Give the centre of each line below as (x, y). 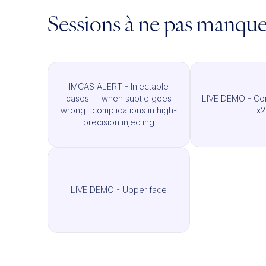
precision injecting (119, 122)
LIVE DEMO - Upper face (119, 190)
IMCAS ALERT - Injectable (119, 86)
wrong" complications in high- (119, 110)
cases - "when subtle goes (119, 98)
